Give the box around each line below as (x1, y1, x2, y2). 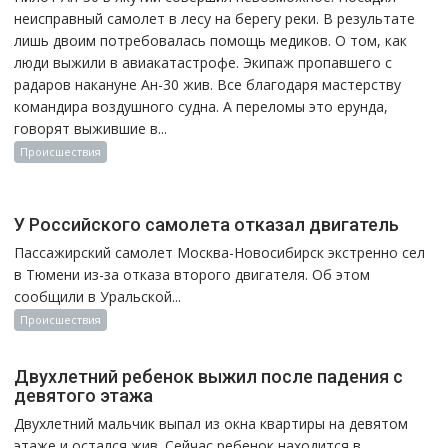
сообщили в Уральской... (14, 286, 182, 306)
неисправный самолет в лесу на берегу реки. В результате (14, 8, 416, 28)
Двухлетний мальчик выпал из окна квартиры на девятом (14, 413, 409, 433)
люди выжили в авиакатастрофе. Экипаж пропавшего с (14, 52, 393, 72)
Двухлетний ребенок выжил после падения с (14, 365, 404, 387)
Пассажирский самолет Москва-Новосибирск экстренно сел (14, 242, 426, 262)
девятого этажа (14, 384, 154, 406)
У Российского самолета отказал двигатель (14, 213, 400, 235)
